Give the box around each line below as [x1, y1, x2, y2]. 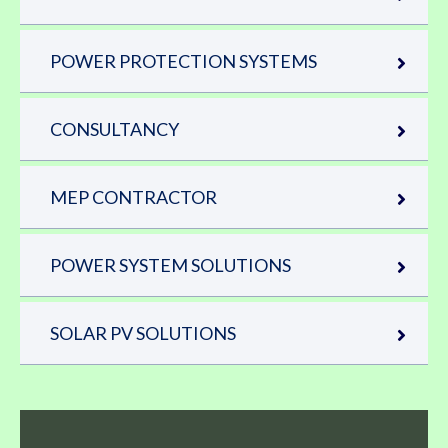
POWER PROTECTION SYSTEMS [50, 49, 317, 72]
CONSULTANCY [50, 117, 179, 140]
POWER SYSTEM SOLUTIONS [50, 253, 291, 276]
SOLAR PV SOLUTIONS [50, 321, 236, 344]
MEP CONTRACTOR [50, 185, 217, 208]
